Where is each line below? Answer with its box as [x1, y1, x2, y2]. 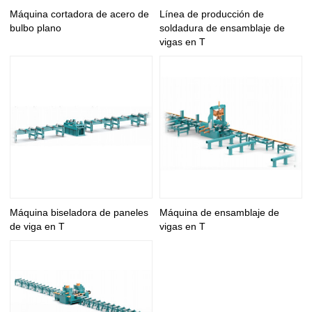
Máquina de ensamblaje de [159, 206, 279, 218]
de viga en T [10, 220, 65, 232]
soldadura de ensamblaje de [159, 22, 285, 34]
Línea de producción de [159, 8, 264, 20]
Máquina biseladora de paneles [10, 206, 149, 218]
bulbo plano [10, 22, 62, 34]
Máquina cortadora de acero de [10, 8, 150, 20]
